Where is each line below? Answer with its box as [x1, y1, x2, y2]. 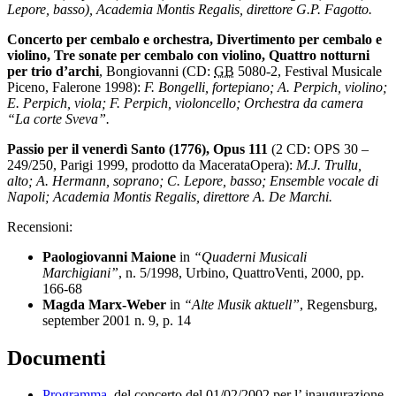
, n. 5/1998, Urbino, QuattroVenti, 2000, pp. [118, 264, 364, 280]
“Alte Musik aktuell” [184, 296, 300, 312]
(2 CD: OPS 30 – [268, 141, 369, 156]
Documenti [7, 346, 106, 369]
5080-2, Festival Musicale [234, 63, 382, 79]
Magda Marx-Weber [42, 296, 166, 312]
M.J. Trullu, [296, 156, 362, 172]
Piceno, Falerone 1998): [7, 79, 144, 95]
